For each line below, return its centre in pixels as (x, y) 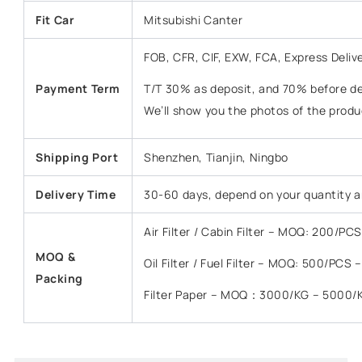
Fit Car (55, 20)
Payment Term (78, 89)
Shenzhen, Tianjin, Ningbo (216, 158)
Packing (59, 279)
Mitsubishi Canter (194, 20)
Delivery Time (78, 195)
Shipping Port (77, 158)
